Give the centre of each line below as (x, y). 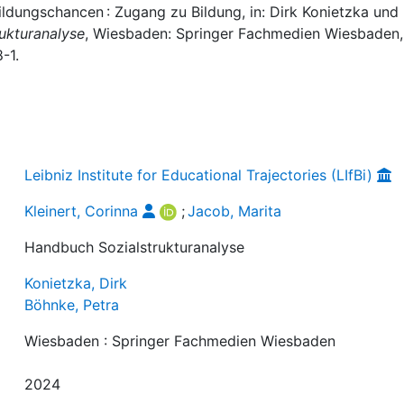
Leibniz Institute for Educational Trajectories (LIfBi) (199, 174)
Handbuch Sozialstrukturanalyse (135, 247)
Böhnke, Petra (72, 304)
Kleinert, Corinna (82, 211)
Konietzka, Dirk (76, 283)
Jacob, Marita (235, 211)
